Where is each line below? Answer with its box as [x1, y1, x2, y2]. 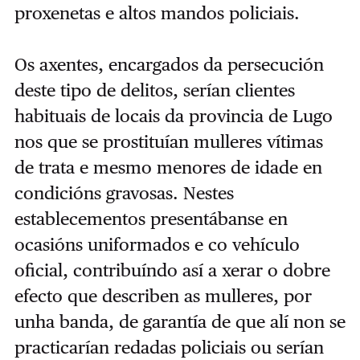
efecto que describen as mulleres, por [14, 284, 312, 306]
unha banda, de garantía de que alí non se [14, 310, 346, 332]
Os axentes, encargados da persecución [14, 53, 324, 75]
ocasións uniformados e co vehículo [14, 233, 300, 255]
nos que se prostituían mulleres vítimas [14, 130, 323, 152]
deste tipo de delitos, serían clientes [14, 79, 295, 100]
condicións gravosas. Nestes [14, 182, 234, 203]
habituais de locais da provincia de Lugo [14, 104, 333, 126]
